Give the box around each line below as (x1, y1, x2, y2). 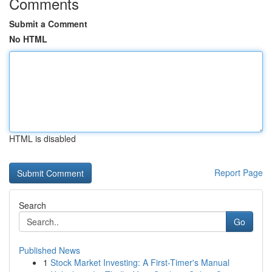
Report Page (214, 166, 263, 178)
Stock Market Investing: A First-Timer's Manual (50, 256, 229, 268)
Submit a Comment (9, 18, 87, 30)
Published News (19, 244, 80, 256)
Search (19, 199, 46, 211)
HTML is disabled (9, 132, 76, 144)
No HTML (9, 33, 47, 45)
